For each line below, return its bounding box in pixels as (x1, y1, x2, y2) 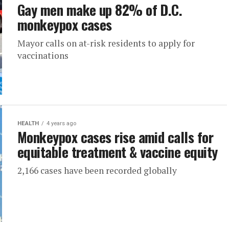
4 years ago (47, 120, 76, 127)
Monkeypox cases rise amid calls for (17, 127, 213, 147)
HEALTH (17, 120, 39, 127)
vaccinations (17, 50, 68, 61)
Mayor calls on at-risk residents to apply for (17, 37, 195, 49)
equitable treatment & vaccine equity (17, 142, 218, 162)
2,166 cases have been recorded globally (17, 165, 177, 176)
